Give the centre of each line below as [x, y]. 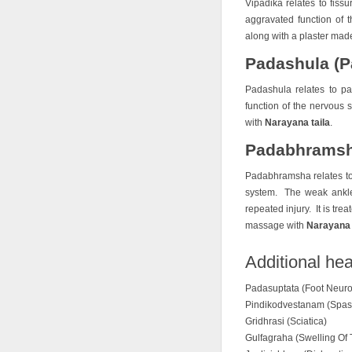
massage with [276, 225]
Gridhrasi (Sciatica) [286, 321]
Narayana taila [297, 123]
